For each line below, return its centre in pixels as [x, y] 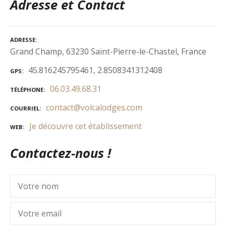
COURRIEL [25, 108]
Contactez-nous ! [61, 153]
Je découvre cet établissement [86, 126]
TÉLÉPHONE [27, 90]
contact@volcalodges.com [94, 107]
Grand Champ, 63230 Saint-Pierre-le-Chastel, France [108, 52]
